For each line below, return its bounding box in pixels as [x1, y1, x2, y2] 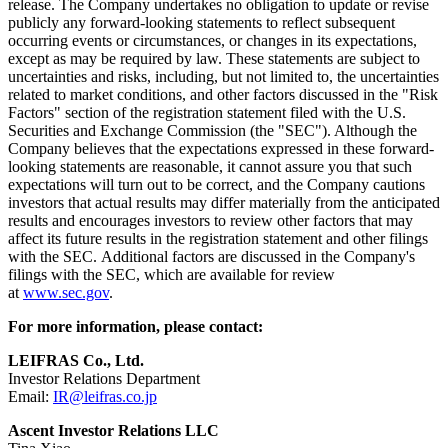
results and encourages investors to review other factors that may [8, 212, 413, 230]
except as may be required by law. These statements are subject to [8, 50, 420, 68]
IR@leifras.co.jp [53, 388, 157, 406]
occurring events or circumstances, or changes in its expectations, [8, 32, 417, 50]
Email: [8, 388, 53, 406]
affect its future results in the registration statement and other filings [8, 230, 428, 248]
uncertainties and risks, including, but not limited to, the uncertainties [8, 68, 439, 86]
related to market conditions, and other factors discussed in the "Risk [8, 86, 438, 104]
